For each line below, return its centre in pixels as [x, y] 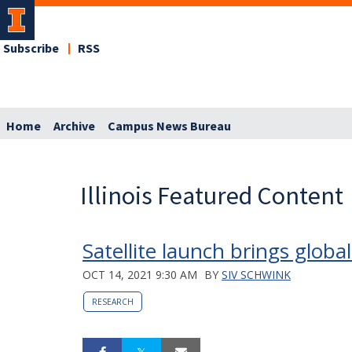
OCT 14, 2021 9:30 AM [140, 274]
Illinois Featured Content [212, 195]
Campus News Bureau [169, 126]
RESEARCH [113, 301]
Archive [74, 126]
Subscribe [31, 49]
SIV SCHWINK [256, 274]
